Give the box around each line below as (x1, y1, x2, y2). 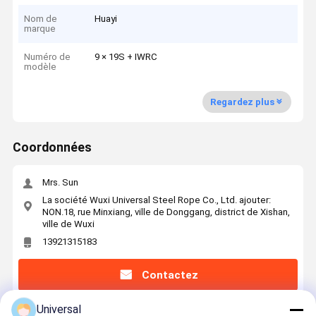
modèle (24, 61, 57, 73)
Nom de (24, 13, 58, 24)
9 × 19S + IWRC (95, 51, 158, 63)
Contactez (141, 268, 198, 281)
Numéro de (24, 51, 71, 63)
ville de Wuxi (42, 218, 95, 229)
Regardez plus (209, 96, 274, 107)
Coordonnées (12, 140, 92, 155)
